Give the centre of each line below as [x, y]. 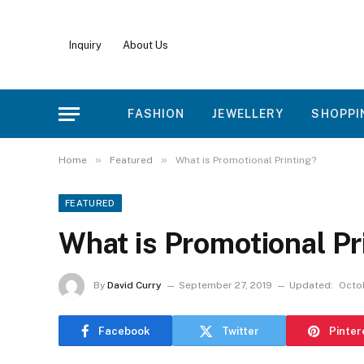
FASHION [156, 114]
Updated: [311, 286]
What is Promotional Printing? [246, 160]
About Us [145, 45]
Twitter [240, 331]
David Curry [134, 286]
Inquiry [85, 45]
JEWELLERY [248, 114]
